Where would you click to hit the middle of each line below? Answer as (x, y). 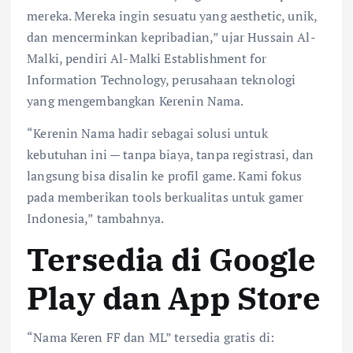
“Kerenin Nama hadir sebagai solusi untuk (147, 133)
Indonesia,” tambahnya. (96, 218)
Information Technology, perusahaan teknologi (162, 79)
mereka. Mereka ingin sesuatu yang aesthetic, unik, (172, 15)
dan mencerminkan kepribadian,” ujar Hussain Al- (171, 37)
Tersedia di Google (172, 259)
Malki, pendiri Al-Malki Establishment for (147, 58)
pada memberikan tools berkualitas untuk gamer (165, 197)
